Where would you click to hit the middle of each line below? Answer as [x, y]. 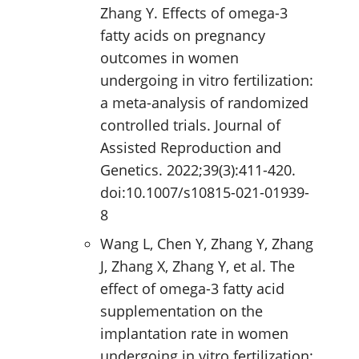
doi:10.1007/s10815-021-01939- [205, 192]
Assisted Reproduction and [191, 147]
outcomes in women [169, 57]
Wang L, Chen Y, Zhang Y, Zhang [207, 243]
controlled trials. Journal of [190, 125]
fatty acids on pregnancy [183, 35]
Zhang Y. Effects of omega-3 [194, 12]
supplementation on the [182, 311]
